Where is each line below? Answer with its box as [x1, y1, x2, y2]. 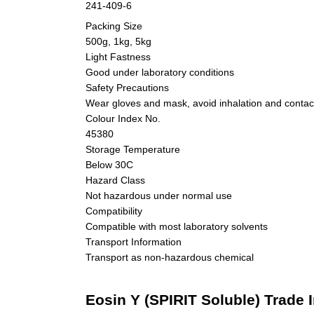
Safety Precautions [86, 81, 169, 93]
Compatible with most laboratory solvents [86, 220, 268, 232]
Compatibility [86, 205, 142, 217]
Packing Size [86, 20, 142, 32]
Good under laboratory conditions [86, 66, 234, 78]
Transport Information [86, 235, 182, 247]
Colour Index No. [86, 112, 161, 124]
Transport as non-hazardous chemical [86, 251, 254, 263]
